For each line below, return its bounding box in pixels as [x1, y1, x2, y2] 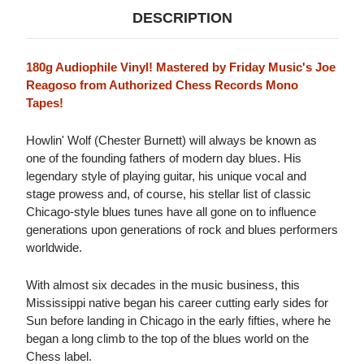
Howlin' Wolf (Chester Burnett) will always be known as [26, 133, 317, 148]
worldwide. [26, 240, 82, 255]
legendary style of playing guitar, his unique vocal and [26, 169, 306, 184]
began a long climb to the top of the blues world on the [26, 331, 309, 346]
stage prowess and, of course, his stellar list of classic [26, 187, 311, 201]
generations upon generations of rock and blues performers [26, 223, 338, 237]
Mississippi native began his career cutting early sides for [26, 296, 328, 310]
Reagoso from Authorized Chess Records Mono [26, 78, 298, 93]
